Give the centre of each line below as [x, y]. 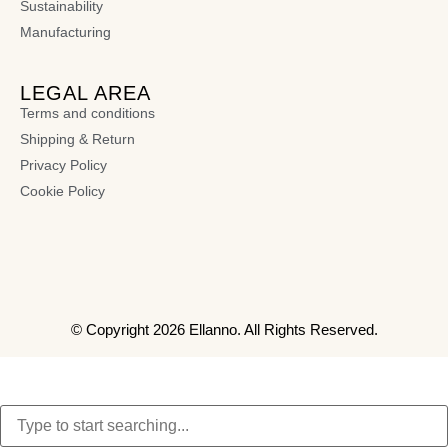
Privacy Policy [63, 164]
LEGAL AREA [85, 92]
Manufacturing [65, 31]
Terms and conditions [87, 112]
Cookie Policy [62, 190]
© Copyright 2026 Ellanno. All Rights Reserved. [224, 329]
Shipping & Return [77, 138]
